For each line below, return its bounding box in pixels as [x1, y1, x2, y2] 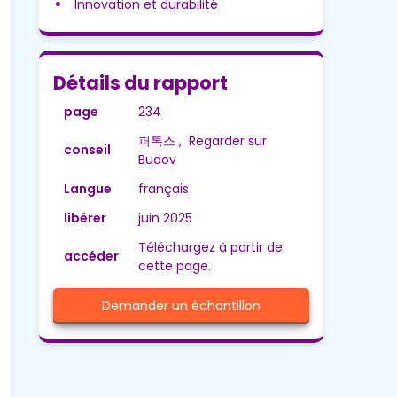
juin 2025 [137, 209, 192, 228]
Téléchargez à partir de [137, 238, 283, 257]
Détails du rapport [52, 70, 228, 97]
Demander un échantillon [101, 297, 261, 315]
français [137, 180, 189, 198]
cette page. [137, 257, 211, 276]
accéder [63, 247, 119, 266]
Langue [63, 180, 112, 198]
